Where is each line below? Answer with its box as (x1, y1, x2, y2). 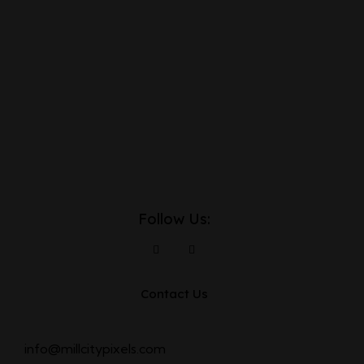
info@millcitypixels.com (24, 340, 166, 357)
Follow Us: (137, 210, 210, 228)
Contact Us (140, 286, 208, 302)
